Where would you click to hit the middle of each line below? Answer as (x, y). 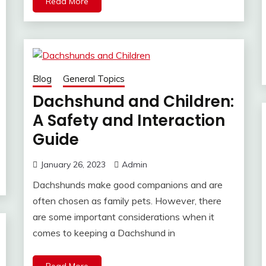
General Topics (94, 79)
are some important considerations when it (123, 217)
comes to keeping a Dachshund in (104, 233)
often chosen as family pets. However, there (127, 201)
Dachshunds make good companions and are (127, 185)
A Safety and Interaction (129, 121)
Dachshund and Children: (133, 102)
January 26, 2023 (73, 165)
